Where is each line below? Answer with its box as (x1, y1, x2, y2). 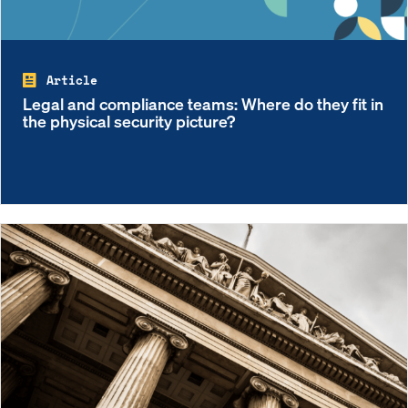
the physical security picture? (23, 110, 235, 132)
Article (46, 71, 97, 90)
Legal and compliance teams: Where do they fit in (23, 93, 383, 115)
